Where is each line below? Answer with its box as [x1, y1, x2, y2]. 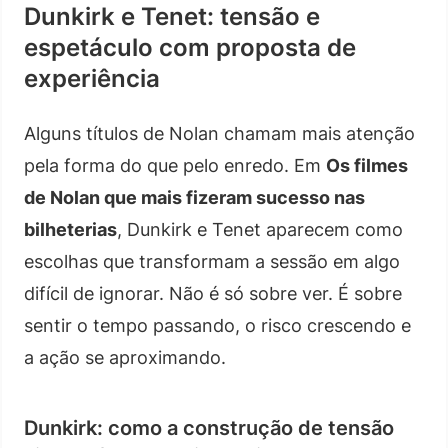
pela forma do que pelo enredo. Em [24, 154, 326, 176]
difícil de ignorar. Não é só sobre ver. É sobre [24, 282, 402, 304]
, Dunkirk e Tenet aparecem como [117, 218, 403, 240]
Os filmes [326, 154, 408, 176]
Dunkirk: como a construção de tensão [24, 415, 394, 440]
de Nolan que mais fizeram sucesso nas [24, 186, 365, 208]
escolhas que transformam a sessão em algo [24, 250, 400, 272]
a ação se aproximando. [24, 346, 226, 368]
